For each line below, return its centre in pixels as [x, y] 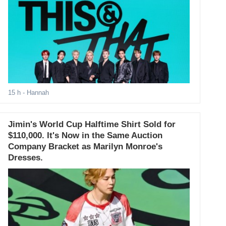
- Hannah [35, 93]
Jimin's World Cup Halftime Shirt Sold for [92, 125]
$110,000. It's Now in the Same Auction [86, 136]
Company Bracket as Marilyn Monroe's [86, 147]
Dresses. [26, 158]
